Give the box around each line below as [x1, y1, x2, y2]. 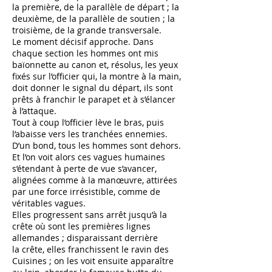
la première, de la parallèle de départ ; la [12, 1, 179, 13]
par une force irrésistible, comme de [12, 186, 160, 197]
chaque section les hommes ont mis [12, 47, 158, 59]
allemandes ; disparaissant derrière [12, 232, 158, 243]
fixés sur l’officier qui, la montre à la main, [12, 70, 181, 82]
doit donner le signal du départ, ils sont [12, 82, 173, 93]
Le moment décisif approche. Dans [12, 36, 154, 47]
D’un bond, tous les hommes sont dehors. [12, 140, 181, 151]
